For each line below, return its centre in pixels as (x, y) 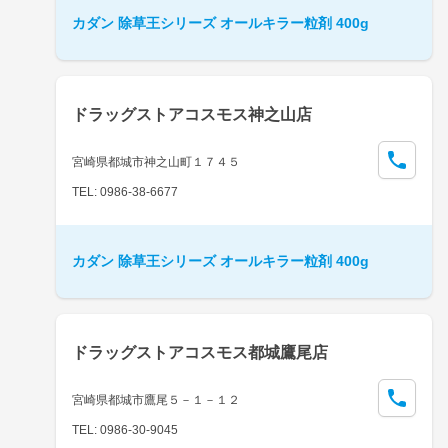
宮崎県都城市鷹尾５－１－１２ (156, 399)
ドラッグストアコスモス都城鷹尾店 (200, 352)
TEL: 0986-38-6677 (125, 191)
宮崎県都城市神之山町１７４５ (156, 161)
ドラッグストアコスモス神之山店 (192, 114)
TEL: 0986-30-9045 (125, 429)
